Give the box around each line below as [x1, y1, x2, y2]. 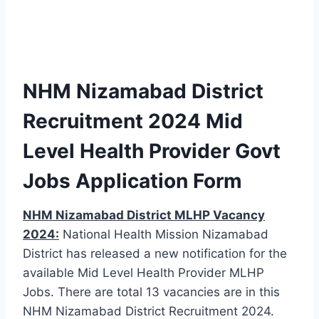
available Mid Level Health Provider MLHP [23, 265, 264, 280]
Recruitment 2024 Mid [23, 108, 243, 133]
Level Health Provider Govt [23, 138, 281, 163]
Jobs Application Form [23, 168, 242, 193]
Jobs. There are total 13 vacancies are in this [23, 284, 280, 299]
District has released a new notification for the [23, 246, 287, 261]
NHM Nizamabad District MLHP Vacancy [23, 207, 265, 222]
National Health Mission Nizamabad [59, 226, 268, 241]
